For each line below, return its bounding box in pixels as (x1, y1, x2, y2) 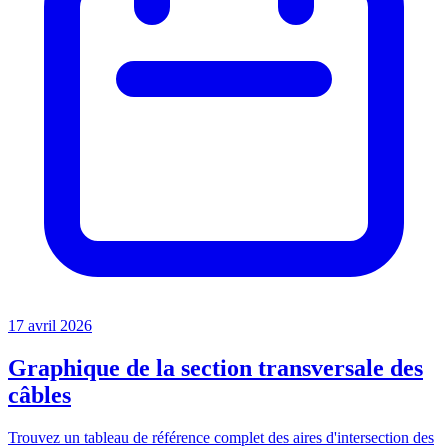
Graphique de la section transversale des (8, 354, 423, 381)
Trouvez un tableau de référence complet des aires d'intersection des (8, 428, 434, 446)
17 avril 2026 (8, 316, 92, 334)
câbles (8, 381, 71, 408)
